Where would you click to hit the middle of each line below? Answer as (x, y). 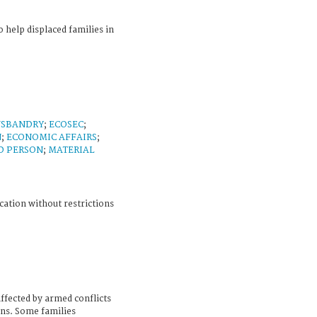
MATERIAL (71, 150)
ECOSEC (66, 125)
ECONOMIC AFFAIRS (52, 137)
